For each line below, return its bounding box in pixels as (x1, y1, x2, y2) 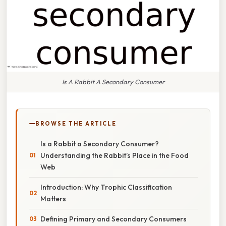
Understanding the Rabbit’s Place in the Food (40, 150, 189, 160)
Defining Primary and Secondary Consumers (40, 214, 187, 223)
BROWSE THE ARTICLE (35, 120, 117, 127)
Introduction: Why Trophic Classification (40, 182, 172, 192)
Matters (40, 194, 66, 203)
